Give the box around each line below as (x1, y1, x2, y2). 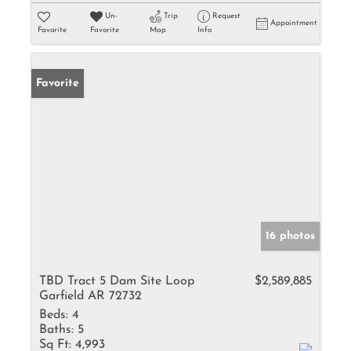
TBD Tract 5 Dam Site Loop (39, 275, 194, 288)
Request (212, 12, 241, 20)
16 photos (266, 230, 315, 242)
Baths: (39, 324, 74, 336)
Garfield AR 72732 (39, 290, 142, 302)
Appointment (270, 19, 317, 27)
